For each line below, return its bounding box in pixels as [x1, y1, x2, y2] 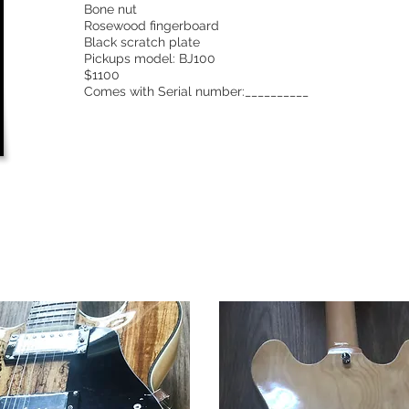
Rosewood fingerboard [84, 18, 223, 33]
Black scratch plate [84, 35, 207, 49]
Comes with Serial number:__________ [84, 84, 309, 99]
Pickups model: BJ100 [84, 51, 215, 66]
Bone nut [84, 2, 137, 16]
